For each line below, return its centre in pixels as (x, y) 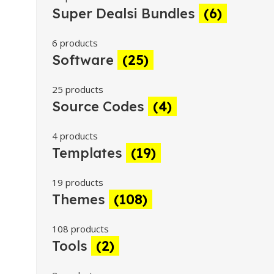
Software (85, 60)
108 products (80, 229)
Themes (80, 199)
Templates (89, 153)
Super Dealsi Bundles (125, 13)
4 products (75, 136)
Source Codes (100, 106)
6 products (75, 43)
